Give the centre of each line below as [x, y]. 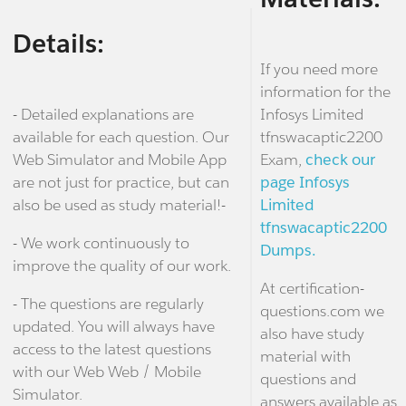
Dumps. [288, 251]
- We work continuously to [101, 242]
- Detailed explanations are [103, 114]
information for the [325, 92]
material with [305, 357]
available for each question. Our [121, 136]
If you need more [319, 69]
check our [340, 160]
